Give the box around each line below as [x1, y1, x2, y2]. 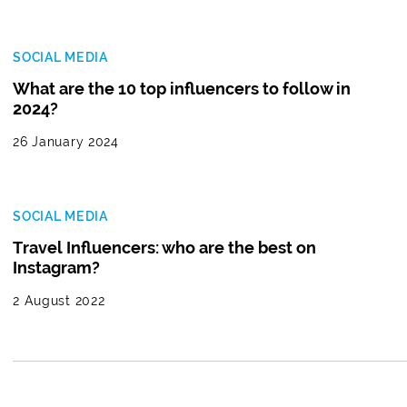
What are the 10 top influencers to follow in [13, 78, 352, 98]
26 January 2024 [13, 134, 119, 149]
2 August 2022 [13, 293, 105, 308]
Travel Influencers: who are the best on [13, 237, 317, 257]
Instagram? [13, 257, 101, 277]
